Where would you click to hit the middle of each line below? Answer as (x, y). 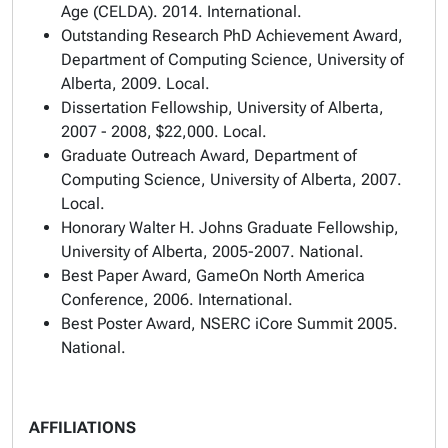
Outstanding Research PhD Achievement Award (229, 35)
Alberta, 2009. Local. (135, 83)
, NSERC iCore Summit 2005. (294, 323)
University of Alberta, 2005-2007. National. (212, 251)
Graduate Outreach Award (153, 155)
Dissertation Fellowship (144, 107)
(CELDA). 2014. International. (197, 11)
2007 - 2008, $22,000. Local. (164, 131)
